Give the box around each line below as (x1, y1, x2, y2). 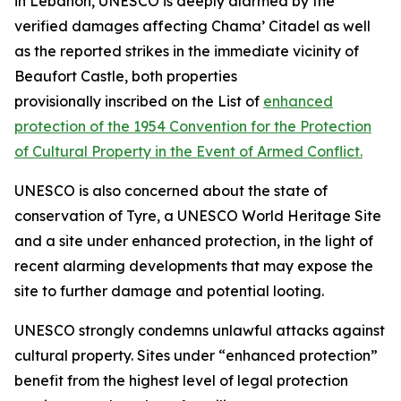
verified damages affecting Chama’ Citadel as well (14, 17, 371, 35)
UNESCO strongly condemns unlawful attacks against (14, 321, 385, 339)
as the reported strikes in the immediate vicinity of (14, 42, 359, 60)
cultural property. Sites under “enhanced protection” (14, 346, 378, 364)
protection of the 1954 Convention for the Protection (14, 117, 371, 135)
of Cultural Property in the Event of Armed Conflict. (14, 142, 363, 160)
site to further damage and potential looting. (14, 282, 328, 300)
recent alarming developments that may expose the (14, 257, 373, 275)
